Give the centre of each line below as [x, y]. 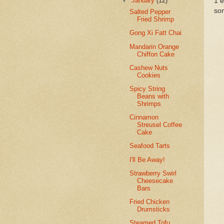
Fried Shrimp [156, 19]
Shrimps [149, 103]
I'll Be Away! [147, 159]
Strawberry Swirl [153, 173]
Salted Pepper [150, 12]
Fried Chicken [150, 202]
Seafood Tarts [150, 146]
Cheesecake [155, 180]
